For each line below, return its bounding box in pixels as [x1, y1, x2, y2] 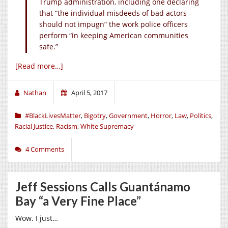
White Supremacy [80, 121, 134, 131]
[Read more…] [15, 61, 63, 71]
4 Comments [25, 144, 64, 154]
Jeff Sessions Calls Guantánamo [15, 179, 190, 194]
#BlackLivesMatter [25, 110, 81, 120]
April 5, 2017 [71, 88, 107, 97]
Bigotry [84, 110, 106, 120]
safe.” [39, 41, 58, 51]
